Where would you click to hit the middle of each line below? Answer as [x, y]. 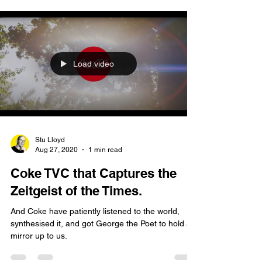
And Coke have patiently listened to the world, [95, 235]
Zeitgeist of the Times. [76, 214]
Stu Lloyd [50, 163]
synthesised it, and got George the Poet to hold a [101, 247]
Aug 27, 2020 [56, 173]
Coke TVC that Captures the [94, 196]
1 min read [105, 173]
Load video [94, 87]
